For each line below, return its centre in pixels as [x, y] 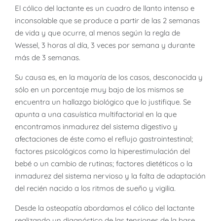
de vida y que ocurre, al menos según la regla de [97, 33]
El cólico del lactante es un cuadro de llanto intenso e [105, 8]
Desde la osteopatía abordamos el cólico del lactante [105, 208]
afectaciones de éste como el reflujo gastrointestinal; [104, 139]
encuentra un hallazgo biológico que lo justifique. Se [103, 102]
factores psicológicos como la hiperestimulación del [102, 151]
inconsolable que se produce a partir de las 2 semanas [107, 21]
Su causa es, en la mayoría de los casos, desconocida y [109, 77]
